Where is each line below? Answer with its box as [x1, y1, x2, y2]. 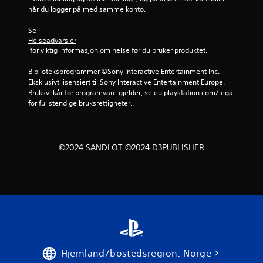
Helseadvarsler [28, 35, 76, 45]
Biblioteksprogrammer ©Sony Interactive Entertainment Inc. [28, 66, 220, 76]
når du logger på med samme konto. [28, 4, 146, 14]
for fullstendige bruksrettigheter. [28, 97, 132, 108]
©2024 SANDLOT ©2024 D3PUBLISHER [59, 141, 204, 153]
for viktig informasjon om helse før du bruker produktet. [30, 45, 207, 55]
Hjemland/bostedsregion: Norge [60, 247, 212, 259]
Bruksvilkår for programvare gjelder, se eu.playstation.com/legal [28, 87, 235, 97]
